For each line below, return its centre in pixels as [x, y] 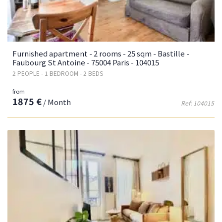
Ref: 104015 [197, 103]
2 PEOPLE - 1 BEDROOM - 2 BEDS [58, 73]
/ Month [56, 102]
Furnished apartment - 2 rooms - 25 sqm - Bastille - [101, 53]
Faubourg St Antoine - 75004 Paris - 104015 [86, 62]
